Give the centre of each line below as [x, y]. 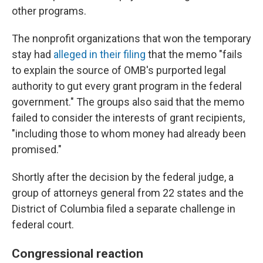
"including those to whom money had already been [129, 134]
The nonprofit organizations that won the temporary [131, 38]
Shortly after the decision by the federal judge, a [123, 177]
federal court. [43, 225]
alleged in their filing [100, 54]
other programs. [49, 11]
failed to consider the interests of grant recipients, [128, 118]
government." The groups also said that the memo [128, 102]
